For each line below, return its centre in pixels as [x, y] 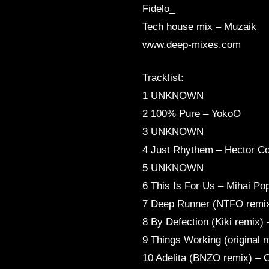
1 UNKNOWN [173, 96]
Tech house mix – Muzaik [199, 27]
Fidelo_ [159, 9]
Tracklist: [163, 78]
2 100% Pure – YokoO [192, 114]
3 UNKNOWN [173, 132]
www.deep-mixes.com [192, 45]
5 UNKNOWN [173, 168]
